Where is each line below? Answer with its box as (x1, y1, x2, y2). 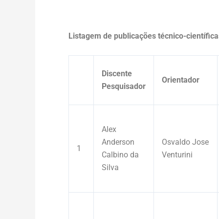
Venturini (162, 150, 193, 159)
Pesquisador (102, 81, 146, 91)
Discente (102, 68, 132, 78)
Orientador (162, 75, 199, 85)
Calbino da (102, 150, 139, 159)
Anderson (102, 137, 134, 147)
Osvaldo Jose (162, 137, 209, 147)
